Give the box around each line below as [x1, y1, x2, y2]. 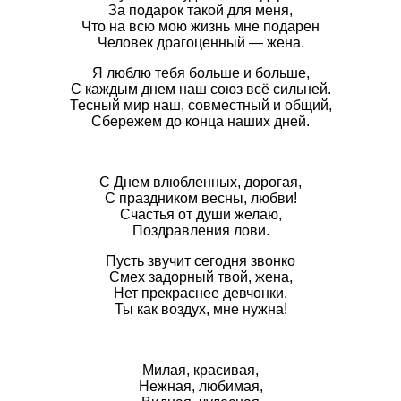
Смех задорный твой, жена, [108, 269, 293, 286]
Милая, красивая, [142, 363, 259, 379]
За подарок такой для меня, [108, 3, 293, 19]
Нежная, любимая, [138, 379, 263, 395]
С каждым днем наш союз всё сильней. [70, 81, 331, 98]
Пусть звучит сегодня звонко [106, 253, 295, 269]
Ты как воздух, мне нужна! [114, 302, 287, 318]
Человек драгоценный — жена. [97, 35, 304, 51]
